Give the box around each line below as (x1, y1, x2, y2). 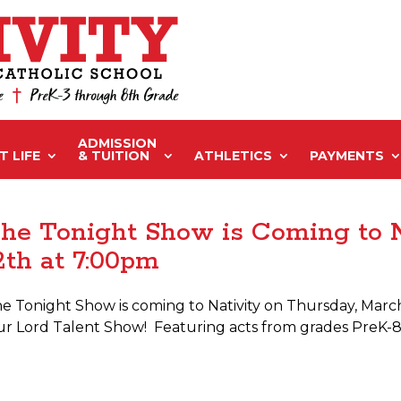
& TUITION (77, 148, 149, 164)
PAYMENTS (309, 148, 384, 164)
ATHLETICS (193, 148, 272, 164)
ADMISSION (77, 135, 157, 151)
